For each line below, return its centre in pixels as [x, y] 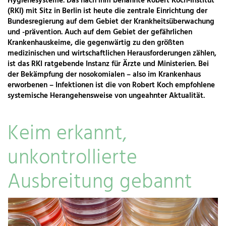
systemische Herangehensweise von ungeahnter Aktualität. [106, 96]
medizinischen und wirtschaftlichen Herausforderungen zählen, [112, 53]
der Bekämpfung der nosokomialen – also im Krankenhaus [104, 74]
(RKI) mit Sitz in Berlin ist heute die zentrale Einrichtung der [107, 11]
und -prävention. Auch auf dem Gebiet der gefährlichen [100, 32]
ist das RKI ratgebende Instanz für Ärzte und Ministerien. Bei [108, 64]
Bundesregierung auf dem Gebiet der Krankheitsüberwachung [111, 21]
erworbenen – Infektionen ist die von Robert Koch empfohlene [111, 85]
